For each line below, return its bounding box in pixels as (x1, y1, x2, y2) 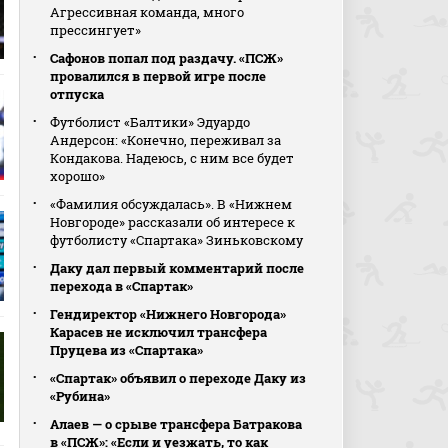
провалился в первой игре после (50, 67, 267, 85)
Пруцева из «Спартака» (50, 341, 204, 359)
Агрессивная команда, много (50, 3, 245, 21)
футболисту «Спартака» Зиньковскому (50, 231, 304, 249)
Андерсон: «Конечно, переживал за (50, 131, 282, 149)
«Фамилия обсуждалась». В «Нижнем (50, 195, 293, 213)
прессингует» (50, 21, 142, 39)
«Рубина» (50, 387, 111, 405)
